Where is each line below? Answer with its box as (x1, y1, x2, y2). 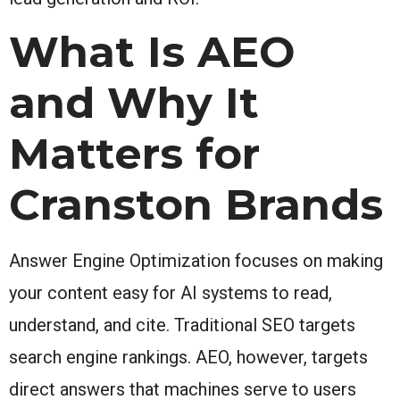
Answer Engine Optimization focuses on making (9, 249, 383, 271)
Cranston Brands (9, 178, 383, 230)
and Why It (9, 76, 259, 129)
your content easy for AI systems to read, (9, 281, 332, 304)
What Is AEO (9, 25, 295, 78)
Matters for (9, 127, 260, 179)
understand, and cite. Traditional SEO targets (9, 313, 355, 336)
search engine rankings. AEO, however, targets (9, 346, 368, 368)
